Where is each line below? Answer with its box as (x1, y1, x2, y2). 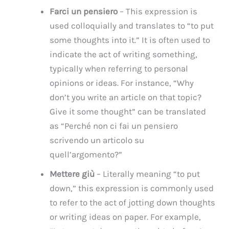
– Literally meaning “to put (95, 168, 200, 179)
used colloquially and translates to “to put (50, 20, 214, 31)
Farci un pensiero (50, 6, 118, 16)
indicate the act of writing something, (50, 49, 198, 59)
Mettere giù (50, 168, 95, 179)
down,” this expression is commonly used (50, 182, 214, 193)
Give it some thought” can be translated (50, 106, 207, 117)
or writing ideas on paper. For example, (50, 211, 201, 222)
